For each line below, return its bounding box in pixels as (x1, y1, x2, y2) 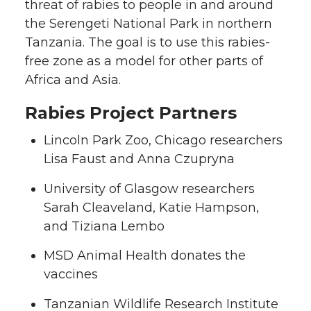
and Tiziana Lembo (44, 218, 165, 234)
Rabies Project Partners (25, 102, 237, 123)
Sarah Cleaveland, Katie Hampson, (44, 199, 259, 215)
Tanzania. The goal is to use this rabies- (25, 34, 270, 50)
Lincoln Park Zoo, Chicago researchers (44, 132, 283, 148)
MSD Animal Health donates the (44, 248, 246, 264)
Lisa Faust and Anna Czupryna (44, 151, 235, 167)
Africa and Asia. (25, 72, 121, 87)
